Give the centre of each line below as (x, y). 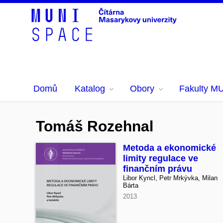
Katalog (90, 89)
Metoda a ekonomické (169, 148)
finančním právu (158, 169)
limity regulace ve (161, 158)
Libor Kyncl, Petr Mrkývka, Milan (170, 178)
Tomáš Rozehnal (95, 126)
